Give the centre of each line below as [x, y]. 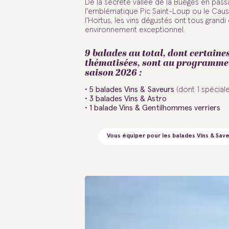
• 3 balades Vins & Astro [125, 99]
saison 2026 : [114, 73]
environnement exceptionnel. [136, 30]
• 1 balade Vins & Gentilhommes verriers [152, 108]
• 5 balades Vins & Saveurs [129, 90]
